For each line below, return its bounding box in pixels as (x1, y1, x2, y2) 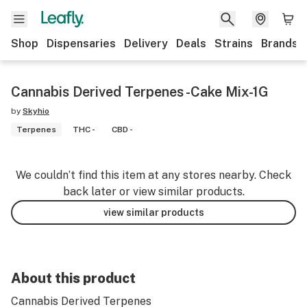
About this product (11, 270, 136, 286)
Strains (214, 37, 253, 50)
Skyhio (23, 106, 49, 116)
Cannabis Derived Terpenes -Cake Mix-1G (11, 84, 269, 100)
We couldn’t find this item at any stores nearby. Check (16, 169, 291, 182)
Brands (261, 37, 298, 50)
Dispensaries (47, 37, 116, 50)
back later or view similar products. (62, 185, 245, 198)
